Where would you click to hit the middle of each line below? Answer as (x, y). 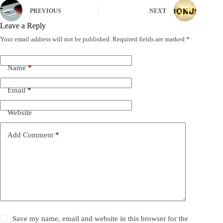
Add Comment (30, 135)
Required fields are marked (149, 39)
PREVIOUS (46, 11)
